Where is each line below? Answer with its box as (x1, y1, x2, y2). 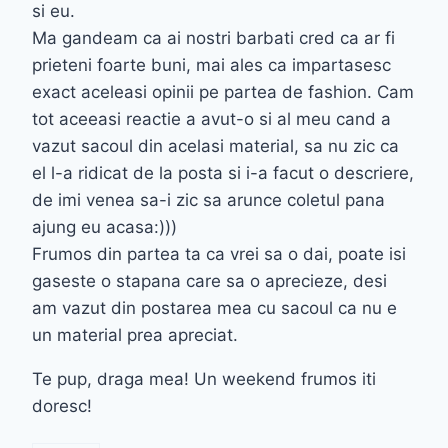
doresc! (32, 395, 92, 416)
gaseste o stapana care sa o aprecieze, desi (32, 270, 387, 291)
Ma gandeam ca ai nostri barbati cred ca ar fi (32, 27, 395, 48)
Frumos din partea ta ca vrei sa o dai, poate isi (32, 243, 406, 264)
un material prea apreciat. (32, 324, 238, 345)
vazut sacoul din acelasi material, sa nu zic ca (32, 135, 399, 156)
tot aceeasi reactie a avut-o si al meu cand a (32, 108, 391, 129)
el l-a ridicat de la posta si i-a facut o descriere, (32, 162, 414, 183)
